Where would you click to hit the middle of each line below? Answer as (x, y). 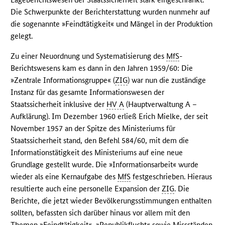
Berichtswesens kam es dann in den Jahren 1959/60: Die (102, 68)
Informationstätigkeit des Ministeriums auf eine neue (97, 153)
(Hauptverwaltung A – (161, 104)
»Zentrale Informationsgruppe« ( (63, 80)
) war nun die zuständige (167, 80)
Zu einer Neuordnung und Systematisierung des (89, 56)
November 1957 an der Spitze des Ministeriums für (93, 129)
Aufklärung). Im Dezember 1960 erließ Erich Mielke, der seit (109, 117)
